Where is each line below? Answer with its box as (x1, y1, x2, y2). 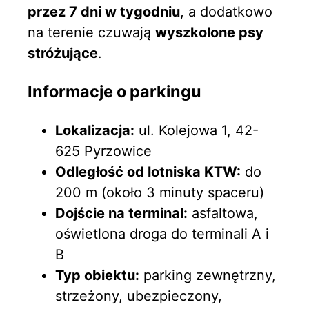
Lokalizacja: (55, 121, 134, 139)
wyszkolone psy (155, 23, 263, 41)
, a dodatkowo (180, 3, 272, 20)
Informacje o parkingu (28, 81, 201, 102)
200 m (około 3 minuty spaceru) (55, 183, 264, 201)
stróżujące (28, 44, 98, 61)
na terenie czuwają (28, 23, 155, 41)
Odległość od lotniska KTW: (55, 163, 241, 180)
